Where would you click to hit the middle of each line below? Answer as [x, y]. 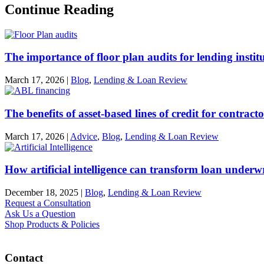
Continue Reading [59, 9]
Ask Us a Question [40, 214]
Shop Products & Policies [52, 225]
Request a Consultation [48, 203]
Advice [84, 136]
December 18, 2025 [42, 193]
